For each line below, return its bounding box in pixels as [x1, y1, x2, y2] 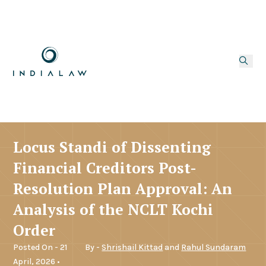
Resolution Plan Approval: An [13, 178, 233, 198]
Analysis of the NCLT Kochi [13, 199, 214, 219]
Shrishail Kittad [102, 242, 163, 252]
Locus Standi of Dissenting [13, 137, 211, 157]
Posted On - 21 [13, 242, 68, 252]
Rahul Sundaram [181, 242, 246, 252]
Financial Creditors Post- [13, 157, 197, 178]
